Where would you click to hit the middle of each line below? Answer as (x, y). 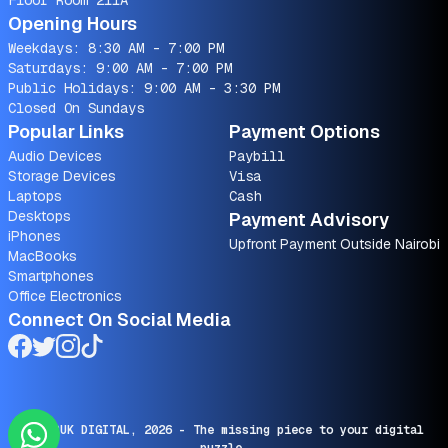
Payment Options (304, 131)
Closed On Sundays (76, 108)
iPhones (34, 236)
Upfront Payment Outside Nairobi (334, 244)
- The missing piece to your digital (297, 430)
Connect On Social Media (119, 319)
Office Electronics (65, 296)
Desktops (39, 216)
